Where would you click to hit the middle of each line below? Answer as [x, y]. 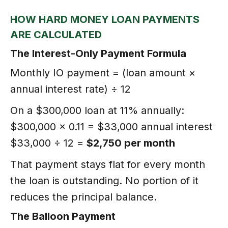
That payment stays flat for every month [108, 164]
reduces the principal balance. [83, 197]
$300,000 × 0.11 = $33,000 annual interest [111, 126]
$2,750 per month [131, 143]
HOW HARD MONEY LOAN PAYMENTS [105, 19]
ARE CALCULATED [56, 34]
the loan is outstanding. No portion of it [104, 180]
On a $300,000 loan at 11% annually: [97, 110]
